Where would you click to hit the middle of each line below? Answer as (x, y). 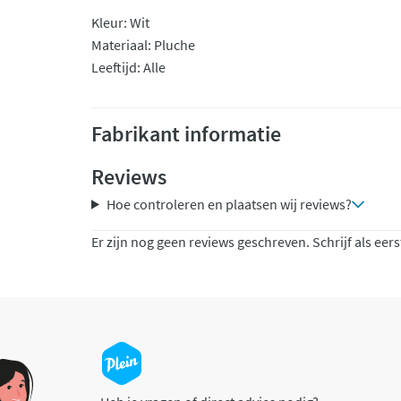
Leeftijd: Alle (128, 67)
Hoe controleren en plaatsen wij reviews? (229, 204)
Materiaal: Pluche (143, 45)
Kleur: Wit (120, 22)
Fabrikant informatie (186, 134)
